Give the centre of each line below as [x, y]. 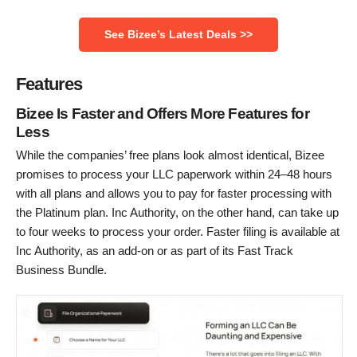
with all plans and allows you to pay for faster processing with [174, 193]
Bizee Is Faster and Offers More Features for [163, 113]
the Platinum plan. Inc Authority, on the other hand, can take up [177, 212]
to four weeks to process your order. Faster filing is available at [178, 231]
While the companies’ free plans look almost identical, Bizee [170, 155]
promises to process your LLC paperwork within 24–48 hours [174, 174]
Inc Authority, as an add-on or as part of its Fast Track [155, 250]
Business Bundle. [61, 269]
